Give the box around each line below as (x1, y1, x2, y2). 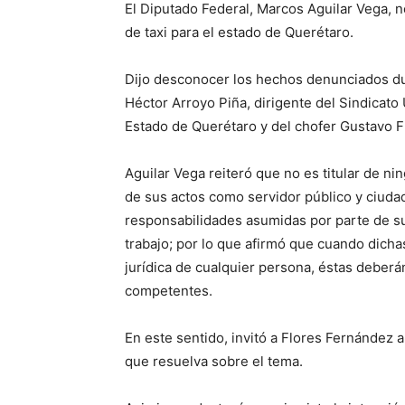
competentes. (125, 282, 212, 299)
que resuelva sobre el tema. (125, 353, 303, 370)
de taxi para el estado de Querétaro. (125, 24, 353, 41)
